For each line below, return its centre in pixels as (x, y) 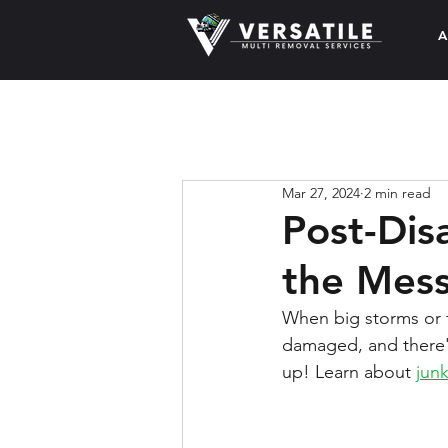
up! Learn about (349, 372)
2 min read (397, 192)
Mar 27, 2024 (321, 192)
